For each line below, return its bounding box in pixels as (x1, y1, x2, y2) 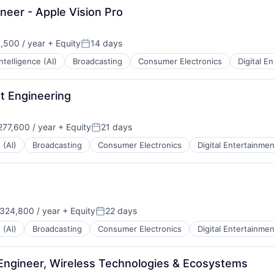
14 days (91, 38, 122, 48)
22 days (105, 206, 137, 216)
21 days (101, 122, 132, 132)
